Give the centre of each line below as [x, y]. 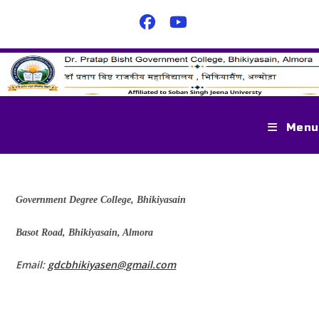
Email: [32, 265]
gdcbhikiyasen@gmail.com [112, 265]
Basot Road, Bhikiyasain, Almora [85, 232]
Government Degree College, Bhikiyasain [101, 200]
